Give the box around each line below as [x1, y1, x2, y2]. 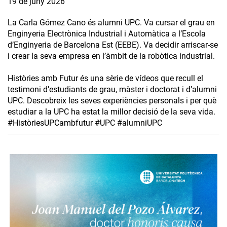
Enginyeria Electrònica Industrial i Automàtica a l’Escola [8, 29, 206, 39]
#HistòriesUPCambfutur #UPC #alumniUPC [8, 118, 162, 128]
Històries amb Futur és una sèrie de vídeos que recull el [8, 73, 203, 84]
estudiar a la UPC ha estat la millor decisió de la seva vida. [8, 107, 215, 117]
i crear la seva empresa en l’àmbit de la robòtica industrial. [8, 51, 215, 61]
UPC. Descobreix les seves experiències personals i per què [8, 96, 216, 106]
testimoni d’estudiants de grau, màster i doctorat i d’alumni [8, 85, 217, 95]
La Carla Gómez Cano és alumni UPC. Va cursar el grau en [8, 18, 215, 28]
